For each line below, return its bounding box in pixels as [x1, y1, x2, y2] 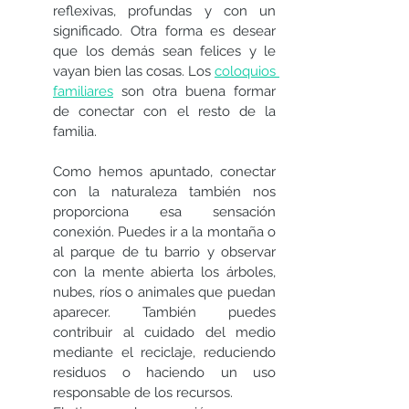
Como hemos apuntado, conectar [53, 163, 276, 181]
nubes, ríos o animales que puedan [53, 284, 276, 301]
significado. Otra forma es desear [53, 23, 276, 40]
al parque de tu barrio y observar [53, 244, 276, 261]
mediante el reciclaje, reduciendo [53, 344, 276, 362]
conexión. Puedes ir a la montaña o [53, 224, 276, 241]
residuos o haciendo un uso [53, 364, 276, 382]
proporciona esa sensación [53, 204, 276, 221]
